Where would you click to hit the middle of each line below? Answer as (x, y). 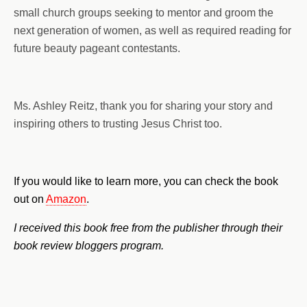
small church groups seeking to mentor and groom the (144, 12)
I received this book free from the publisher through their (148, 228)
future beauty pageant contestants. (97, 48)
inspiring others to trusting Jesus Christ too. (118, 123)
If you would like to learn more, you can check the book (146, 181)
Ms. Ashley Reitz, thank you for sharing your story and (143, 106)
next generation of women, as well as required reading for (152, 30)
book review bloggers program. (89, 245)
